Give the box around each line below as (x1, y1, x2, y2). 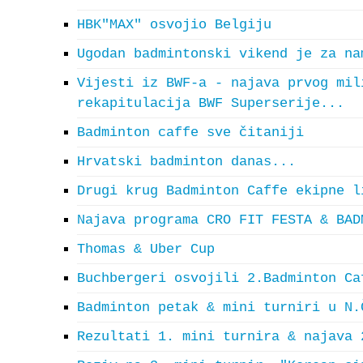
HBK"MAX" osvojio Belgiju (77, 17, 271, 32)
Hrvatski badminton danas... (77, 154, 296, 169)
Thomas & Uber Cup (77, 241, 215, 257)
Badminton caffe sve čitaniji (77, 125, 304, 140)
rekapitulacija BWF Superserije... (77, 96, 344, 111)
